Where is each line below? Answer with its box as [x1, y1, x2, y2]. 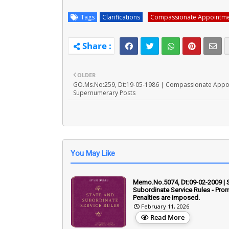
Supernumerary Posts [73, 88, 135, 97]
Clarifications [102, 12, 140, 21]
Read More [150, 212, 185, 222]
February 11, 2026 [141, 202, 189, 210]
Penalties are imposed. [133, 193, 200, 201]
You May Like [71, 148, 115, 158]
